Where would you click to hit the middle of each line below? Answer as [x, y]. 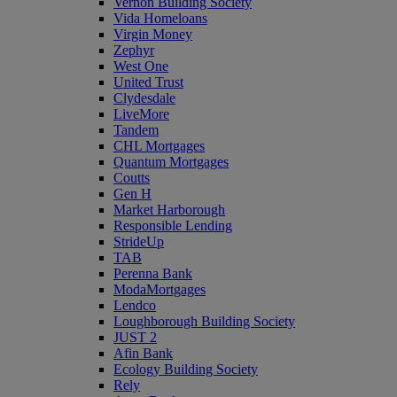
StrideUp [139, 241]
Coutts [132, 178]
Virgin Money [153, 34]
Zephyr [134, 50]
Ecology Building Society [186, 369]
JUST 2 [135, 337]
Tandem [136, 130]
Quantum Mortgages [171, 162]
